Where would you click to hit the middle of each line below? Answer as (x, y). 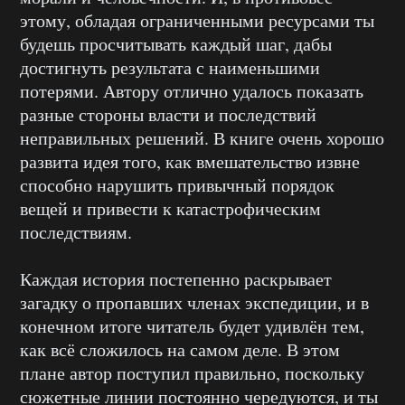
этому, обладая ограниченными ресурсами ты (197, 21)
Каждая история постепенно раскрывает (176, 279)
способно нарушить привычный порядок (177, 185)
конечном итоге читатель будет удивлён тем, (192, 326)
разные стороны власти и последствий (168, 115)
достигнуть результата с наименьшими (170, 68)
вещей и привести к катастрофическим (170, 209)
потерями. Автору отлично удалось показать (192, 91)
